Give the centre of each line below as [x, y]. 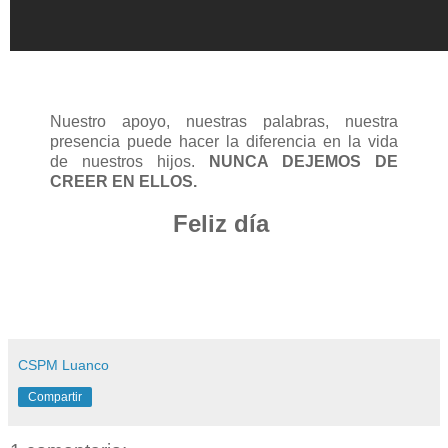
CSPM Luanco [63, 364]
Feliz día [224, 223]
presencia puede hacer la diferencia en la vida [224, 141]
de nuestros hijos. [122, 161]
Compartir [55, 396]
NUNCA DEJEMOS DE [296, 161]
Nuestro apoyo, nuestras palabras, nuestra [224, 121]
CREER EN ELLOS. [123, 181]
